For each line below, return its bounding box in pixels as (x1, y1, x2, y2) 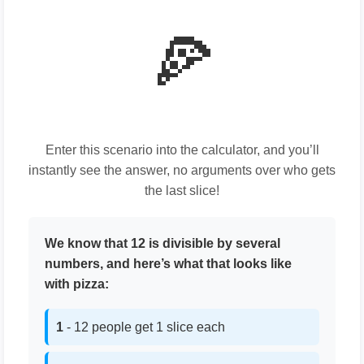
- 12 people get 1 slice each (63, 320, 225, 334)
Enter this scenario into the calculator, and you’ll (45, 143, 319, 157)
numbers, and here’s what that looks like (45, 257, 292, 271)
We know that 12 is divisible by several (45, 236, 280, 250)
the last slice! (145, 184, 219, 197)
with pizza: (45, 277, 109, 291)
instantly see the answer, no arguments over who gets (28, 163, 336, 177)
